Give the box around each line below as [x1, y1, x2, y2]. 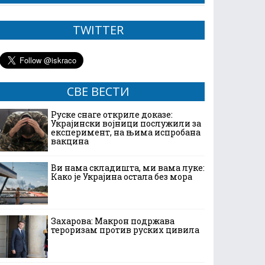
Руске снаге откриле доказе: [51, 109, 173, 120]
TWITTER [73, 22, 124, 38]
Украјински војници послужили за [51, 118, 201, 129]
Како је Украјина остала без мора [51, 171, 192, 182]
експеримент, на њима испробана [51, 127, 201, 138]
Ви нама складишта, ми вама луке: [51, 162, 205, 173]
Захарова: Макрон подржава [51, 215, 174, 227]
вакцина [51, 135, 89, 147]
